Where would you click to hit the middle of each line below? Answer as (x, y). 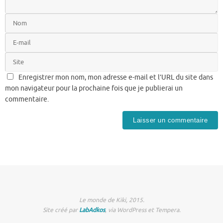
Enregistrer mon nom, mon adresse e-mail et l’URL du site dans (115, 78)
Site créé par (61, 210)
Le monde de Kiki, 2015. (111, 200)
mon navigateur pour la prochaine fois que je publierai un (94, 89)
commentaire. (27, 100)
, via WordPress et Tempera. (143, 210)
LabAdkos (92, 210)
